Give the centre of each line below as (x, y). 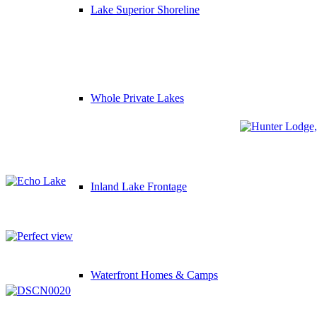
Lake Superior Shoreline (145, 10)
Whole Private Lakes (137, 98)
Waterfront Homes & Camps (154, 275)
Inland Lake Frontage (139, 186)
